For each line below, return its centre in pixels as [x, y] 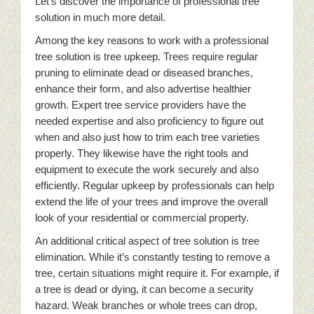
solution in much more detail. [100, 17]
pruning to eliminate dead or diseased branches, [144, 73]
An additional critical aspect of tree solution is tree [147, 241]
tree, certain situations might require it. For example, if [157, 273]
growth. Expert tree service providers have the [141, 105]
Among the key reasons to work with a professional [152, 40]
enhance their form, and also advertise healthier [143, 89]
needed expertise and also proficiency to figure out [149, 121]
